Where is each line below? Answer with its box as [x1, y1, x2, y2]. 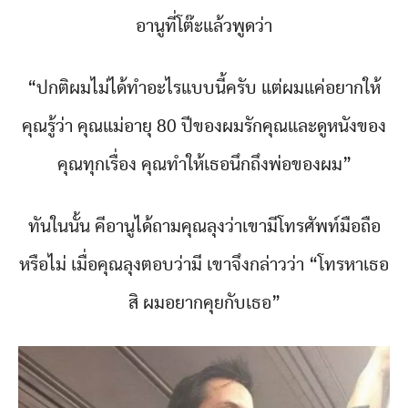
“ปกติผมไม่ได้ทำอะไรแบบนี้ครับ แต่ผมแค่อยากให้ [27, 79, 381, 98]
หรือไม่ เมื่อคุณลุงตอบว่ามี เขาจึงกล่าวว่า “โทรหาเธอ [19, 256, 389, 275]
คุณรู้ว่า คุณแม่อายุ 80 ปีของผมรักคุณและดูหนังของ [22, 117, 386, 137]
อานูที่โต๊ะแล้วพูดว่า [136, 17, 272, 36]
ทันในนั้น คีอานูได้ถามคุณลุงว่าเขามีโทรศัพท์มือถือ [27, 218, 381, 237]
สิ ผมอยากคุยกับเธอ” [127, 294, 280, 313]
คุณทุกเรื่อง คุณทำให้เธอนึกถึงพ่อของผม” [56, 156, 352, 175]
